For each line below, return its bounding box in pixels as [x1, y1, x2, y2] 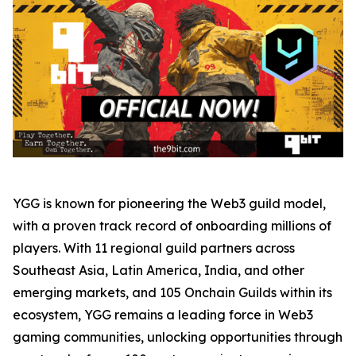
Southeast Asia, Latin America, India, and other [13, 261, 304, 278]
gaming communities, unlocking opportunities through [13, 328, 342, 345]
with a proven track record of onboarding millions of [13, 217, 331, 234]
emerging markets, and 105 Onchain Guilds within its [13, 284, 332, 300]
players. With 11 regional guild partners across [13, 239, 295, 256]
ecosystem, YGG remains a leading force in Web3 [13, 306, 313, 323]
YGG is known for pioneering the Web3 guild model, [13, 195, 326, 211]
